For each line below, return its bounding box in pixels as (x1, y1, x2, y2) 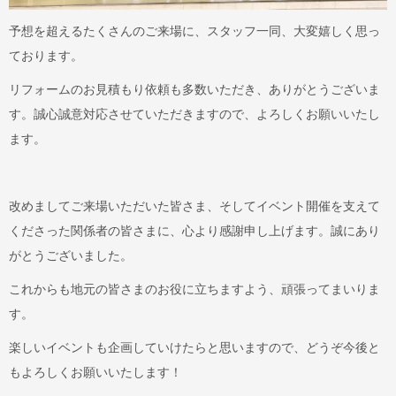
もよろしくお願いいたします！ (9, 364, 182, 379)
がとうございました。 (9, 247, 133, 263)
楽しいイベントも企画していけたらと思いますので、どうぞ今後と (9, 339, 380, 354)
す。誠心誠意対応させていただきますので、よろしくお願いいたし (9, 106, 380, 121)
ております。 (9, 48, 83, 63)
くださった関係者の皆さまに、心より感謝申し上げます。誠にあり (9, 223, 380, 238)
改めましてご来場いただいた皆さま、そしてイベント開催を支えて (9, 198, 380, 213)
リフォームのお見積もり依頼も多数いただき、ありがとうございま (9, 81, 380, 96)
